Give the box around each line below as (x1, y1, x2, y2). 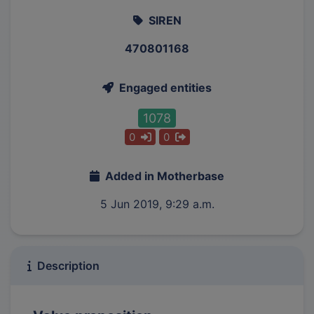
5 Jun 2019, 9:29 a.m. (100, 197, 214, 212)
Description (37, 259, 100, 273)
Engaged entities (119, 80, 212, 95)
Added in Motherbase (105, 169, 224, 184)
